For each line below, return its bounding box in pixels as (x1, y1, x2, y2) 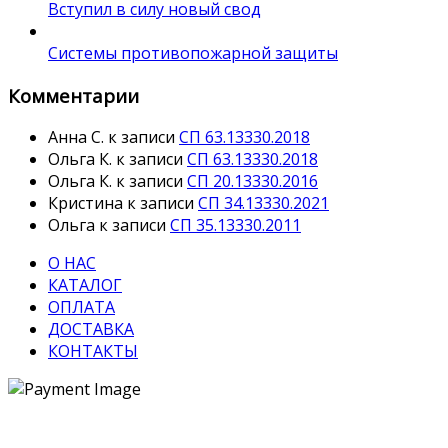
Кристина (48, 192, 123, 215)
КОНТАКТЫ (48, 340, 138, 363)
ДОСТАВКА (48, 318, 134, 341)
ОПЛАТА (48, 296, 115, 319)
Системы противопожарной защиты (48, 41, 338, 64)
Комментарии (8, 82, 139, 108)
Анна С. (48, 126, 104, 149)
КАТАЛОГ (48, 274, 122, 297)
